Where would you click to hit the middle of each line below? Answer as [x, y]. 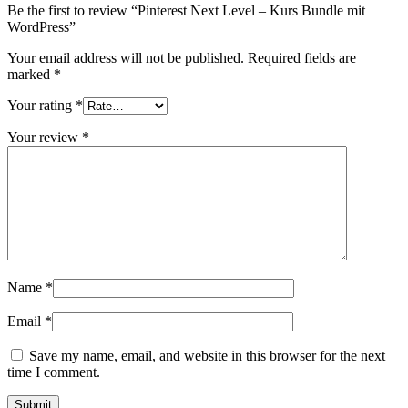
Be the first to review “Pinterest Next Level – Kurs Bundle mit [186, 10]
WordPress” [41, 26]
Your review [45, 137]
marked [31, 74]
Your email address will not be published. [126, 57]
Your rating [41, 105]
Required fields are [302, 57]
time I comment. [54, 372]
